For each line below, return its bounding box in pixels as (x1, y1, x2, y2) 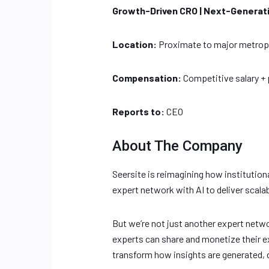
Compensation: (112, 72, 181, 83)
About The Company (112, 138, 243, 154)
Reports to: (112, 106, 165, 117)
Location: (112, 38, 157, 50)
